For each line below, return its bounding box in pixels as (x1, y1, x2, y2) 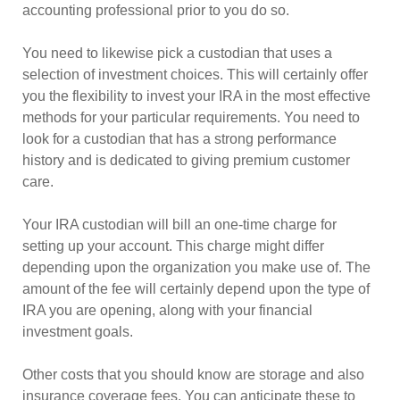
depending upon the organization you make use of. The (22, 260, 371, 275)
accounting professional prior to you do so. (22, 3, 289, 18)
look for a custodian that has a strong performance (22, 131, 337, 146)
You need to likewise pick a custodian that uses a (22, 46, 332, 61)
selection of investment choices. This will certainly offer (22, 67, 368, 82)
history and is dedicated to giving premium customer (22, 153, 350, 168)
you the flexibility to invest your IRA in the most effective (22, 88, 371, 104)
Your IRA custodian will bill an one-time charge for (22, 217, 337, 232)
